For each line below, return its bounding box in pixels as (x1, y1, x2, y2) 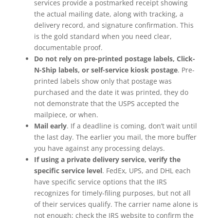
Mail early (34, 121, 67, 131)
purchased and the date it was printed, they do (34, 88, 188, 97)
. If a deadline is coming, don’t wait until (67, 121, 197, 131)
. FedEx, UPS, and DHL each (102, 166, 191, 176)
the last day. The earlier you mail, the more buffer (34, 132, 197, 142)
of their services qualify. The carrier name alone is (34, 200, 198, 209)
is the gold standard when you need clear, (34, 32, 172, 41)
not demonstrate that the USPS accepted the (34, 99, 179, 109)
